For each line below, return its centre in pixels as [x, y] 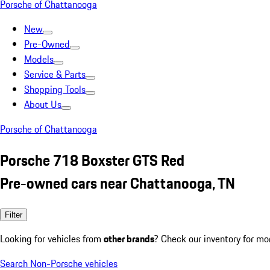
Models [39, 59]
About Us [43, 104]
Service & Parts [55, 74]
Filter [14, 215]
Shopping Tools [55, 89]
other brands [129, 238]
